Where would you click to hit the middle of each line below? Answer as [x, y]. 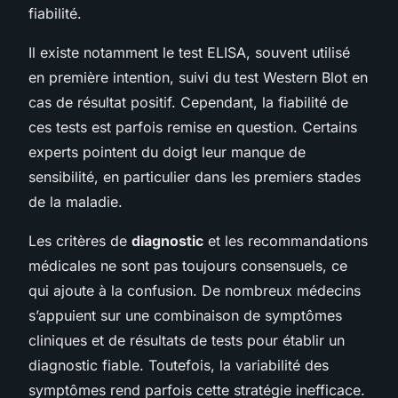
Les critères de [80, 240]
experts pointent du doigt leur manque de [167, 151]
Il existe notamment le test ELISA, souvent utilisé [189, 52]
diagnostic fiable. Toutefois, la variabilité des [179, 365]
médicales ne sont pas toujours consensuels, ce [188, 265]
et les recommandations [286, 240]
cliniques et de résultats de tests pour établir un [187, 340]
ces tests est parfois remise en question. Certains [193, 127]
